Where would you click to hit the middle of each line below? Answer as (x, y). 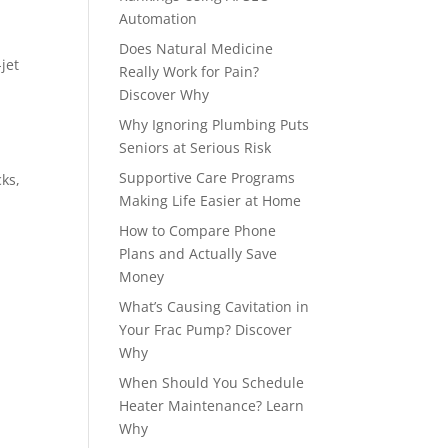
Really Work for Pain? (189, 71)
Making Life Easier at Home (210, 200)
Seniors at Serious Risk (195, 147)
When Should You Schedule (212, 382)
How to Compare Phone (198, 230)
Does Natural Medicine (196, 48)
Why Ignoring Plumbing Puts (214, 124)
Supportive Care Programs (207, 177)
